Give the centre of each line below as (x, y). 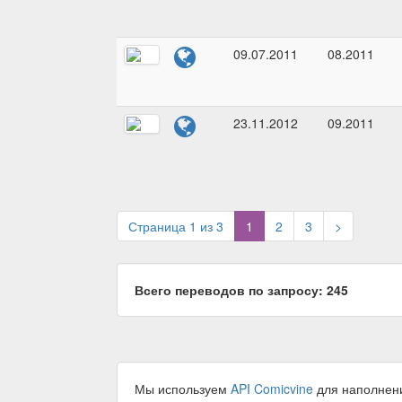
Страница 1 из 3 (176, 227)
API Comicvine (272, 389)
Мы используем (183, 389)
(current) (277, 226)
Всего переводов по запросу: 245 (241, 290)
